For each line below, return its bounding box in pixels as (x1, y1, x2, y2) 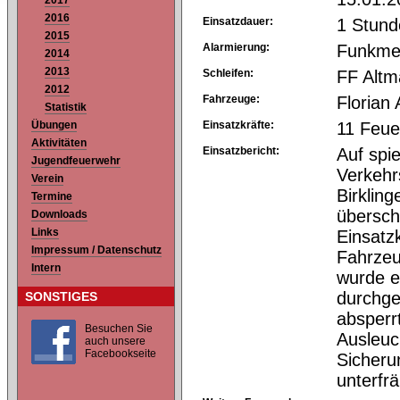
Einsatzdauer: (203, 15, 273, 29)
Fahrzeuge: (203, 93, 260, 106)
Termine (31, 190, 72, 204)
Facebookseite (85, 347, 156, 361)
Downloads (31, 208, 87, 221)
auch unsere (85, 335, 146, 348)
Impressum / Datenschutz (31, 244, 162, 257)
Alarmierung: (203, 41, 270, 54)
